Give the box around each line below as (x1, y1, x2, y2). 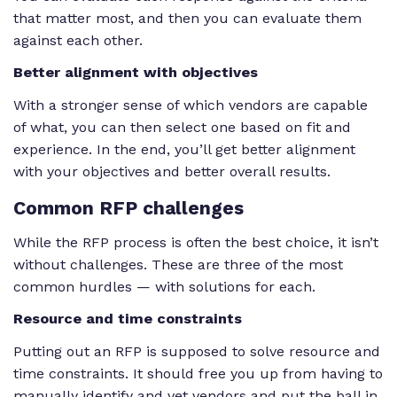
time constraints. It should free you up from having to (13, 365, 383, 383)
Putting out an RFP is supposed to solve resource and (13, 343, 380, 361)
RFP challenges (94, 196, 244, 219)
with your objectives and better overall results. (13, 163, 331, 181)
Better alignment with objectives (13, 64, 258, 82)
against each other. (13, 31, 143, 49)
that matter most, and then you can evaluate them (13, 9, 362, 27)
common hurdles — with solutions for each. (13, 277, 315, 295)
